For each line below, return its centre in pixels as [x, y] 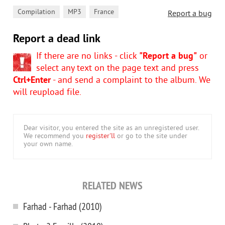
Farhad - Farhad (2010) [63, 206]
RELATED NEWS [113, 185]
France [104, 12]
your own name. [48, 144]
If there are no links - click [88, 57]
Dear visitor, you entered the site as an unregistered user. [111, 128]
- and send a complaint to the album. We [131, 81]
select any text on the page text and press [118, 69]
